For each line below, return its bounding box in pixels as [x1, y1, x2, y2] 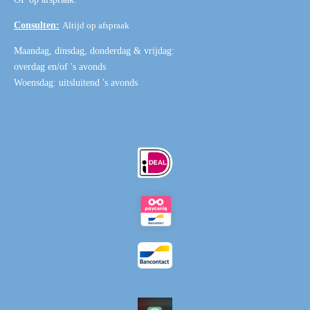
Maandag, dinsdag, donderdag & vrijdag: [14, 46, 174, 57]
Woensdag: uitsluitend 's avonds [14, 77, 138, 89]
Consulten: [14, 20, 60, 31]
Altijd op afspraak [62, 20, 129, 31]
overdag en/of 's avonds [14, 62, 106, 73]
